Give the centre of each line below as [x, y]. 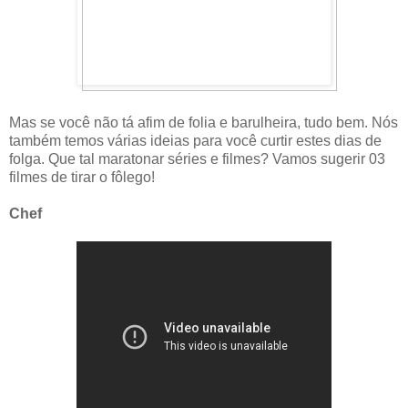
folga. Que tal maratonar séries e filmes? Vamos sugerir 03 [197, 158]
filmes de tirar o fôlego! [82, 177]
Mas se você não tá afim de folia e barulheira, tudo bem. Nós [204, 122]
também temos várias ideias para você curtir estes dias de [195, 140]
